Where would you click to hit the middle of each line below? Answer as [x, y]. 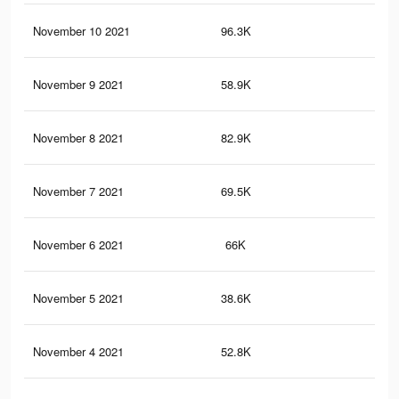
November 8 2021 [78, 138]
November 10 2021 [81, 31]
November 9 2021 [78, 85]
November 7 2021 [78, 191]
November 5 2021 [78, 298]
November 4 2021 [78, 352]
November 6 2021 [78, 245]
